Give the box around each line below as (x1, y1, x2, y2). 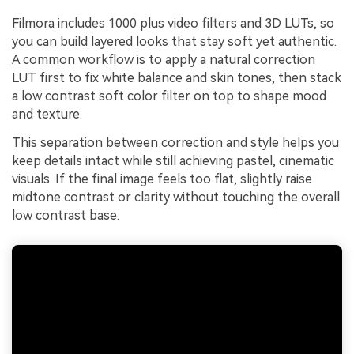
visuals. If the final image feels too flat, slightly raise (12, 171, 312, 187)
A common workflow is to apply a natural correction (12, 52, 315, 68)
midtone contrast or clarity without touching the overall (12, 190, 340, 205)
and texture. (12, 107, 82, 122)
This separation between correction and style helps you (12, 135, 339, 151)
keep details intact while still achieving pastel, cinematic (12, 153, 334, 169)
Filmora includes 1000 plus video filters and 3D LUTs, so (12, 16, 334, 32)
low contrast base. (12, 208, 119, 224)
